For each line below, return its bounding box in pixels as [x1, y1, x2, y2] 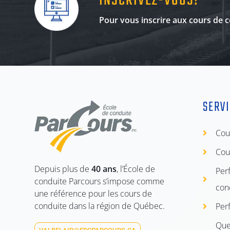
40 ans [91, 163, 117, 175]
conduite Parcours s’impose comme [34, 175, 165, 187]
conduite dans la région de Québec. [34, 200, 165, 212]
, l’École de [117, 163, 156, 175]
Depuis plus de [34, 163, 92, 175]
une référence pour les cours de [34, 187, 152, 199]
